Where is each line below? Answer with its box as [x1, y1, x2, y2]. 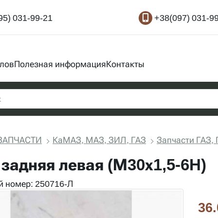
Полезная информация [14, 59, 106, 69]
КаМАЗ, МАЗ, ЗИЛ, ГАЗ [53, 135, 146, 145]
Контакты [106, 59, 145, 69]
